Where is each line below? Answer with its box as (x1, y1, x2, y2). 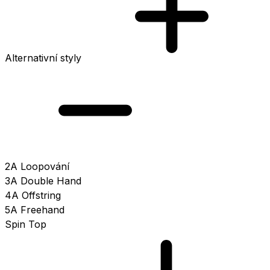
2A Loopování (5, 160, 69, 172)
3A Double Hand (5, 174, 81, 187)
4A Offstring (5, 189, 61, 201)
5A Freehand (5, 203, 64, 216)
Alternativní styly (5, 51, 81, 64)
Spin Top (5, 218, 46, 230)
